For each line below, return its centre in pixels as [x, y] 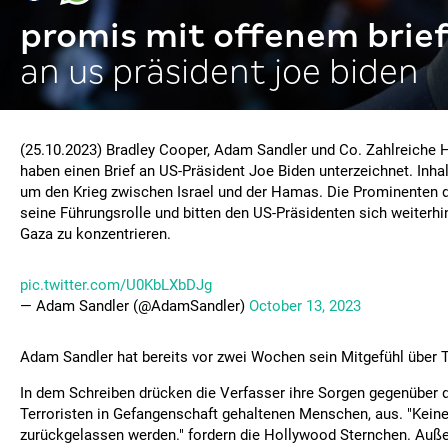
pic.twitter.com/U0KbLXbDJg [116, 285]
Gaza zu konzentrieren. [95, 234]
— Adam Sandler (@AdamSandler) [134, 306]
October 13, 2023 [305, 306]
